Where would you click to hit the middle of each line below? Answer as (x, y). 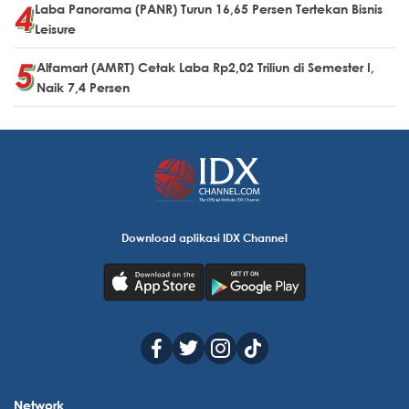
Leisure (55, 28)
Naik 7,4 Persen (83, 87)
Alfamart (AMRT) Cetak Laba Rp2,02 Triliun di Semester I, (205, 67)
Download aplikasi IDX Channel (204, 237)
